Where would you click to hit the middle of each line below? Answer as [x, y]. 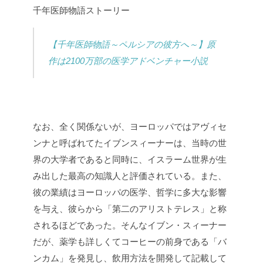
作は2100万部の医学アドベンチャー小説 [128, 60]
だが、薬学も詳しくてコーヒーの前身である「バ [130, 241]
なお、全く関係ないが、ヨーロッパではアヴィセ [130, 126]
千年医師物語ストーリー [81, 10]
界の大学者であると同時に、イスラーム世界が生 [130, 159]
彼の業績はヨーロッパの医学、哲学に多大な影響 [130, 192]
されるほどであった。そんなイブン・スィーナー [130, 225]
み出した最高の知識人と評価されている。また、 [130, 176]
